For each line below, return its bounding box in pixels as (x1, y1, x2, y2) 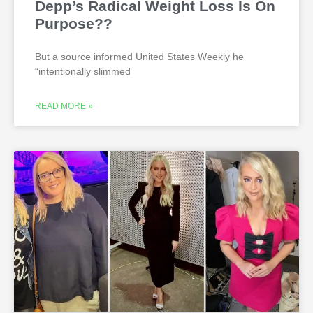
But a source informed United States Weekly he (35, 51, 244, 63)
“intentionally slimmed (35, 66, 131, 78)
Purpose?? (35, 15, 112, 32)
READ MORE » (35, 101, 93, 112)
